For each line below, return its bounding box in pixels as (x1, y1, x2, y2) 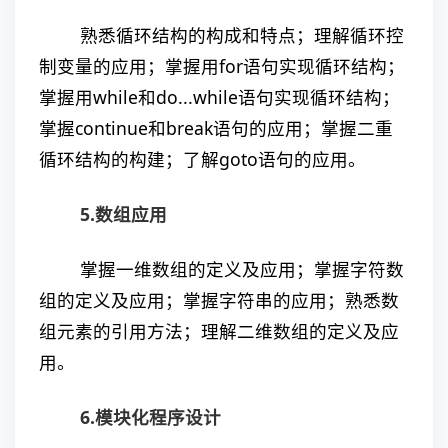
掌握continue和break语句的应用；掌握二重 (39, 116, 393, 140)
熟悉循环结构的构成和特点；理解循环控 (80, 23, 405, 47)
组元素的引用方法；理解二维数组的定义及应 (39, 319, 399, 343)
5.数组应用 (80, 202, 168, 226)
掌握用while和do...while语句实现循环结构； (39, 85, 400, 109)
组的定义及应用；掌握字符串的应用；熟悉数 (39, 288, 399, 312)
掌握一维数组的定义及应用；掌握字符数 (80, 257, 405, 281)
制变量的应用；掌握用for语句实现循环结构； (39, 54, 405, 78)
